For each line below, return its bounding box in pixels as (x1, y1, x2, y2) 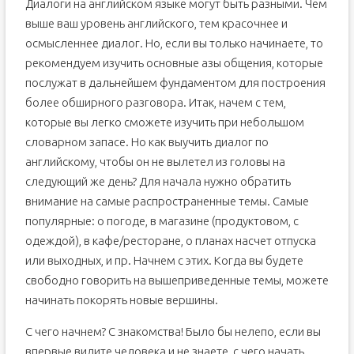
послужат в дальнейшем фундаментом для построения (24, 76, 326, 89)
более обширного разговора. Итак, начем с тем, (24, 96, 286, 109)
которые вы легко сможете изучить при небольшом (24, 115, 304, 129)
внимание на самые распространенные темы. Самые (24, 194, 309, 208)
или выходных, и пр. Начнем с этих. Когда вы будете (24, 254, 303, 267)
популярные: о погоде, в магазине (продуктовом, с (24, 214, 299, 228)
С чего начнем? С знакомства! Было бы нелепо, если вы (24, 325, 321, 338)
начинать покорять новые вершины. (24, 293, 218, 307)
